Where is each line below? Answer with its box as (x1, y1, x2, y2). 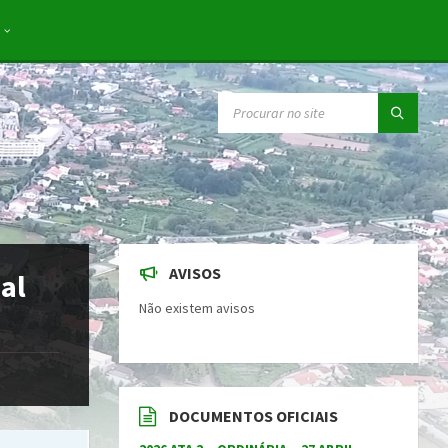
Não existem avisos (139, 299, 256, 318)
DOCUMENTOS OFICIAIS (169, 406, 339, 427)
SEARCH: (217, 92, 271, 110)
